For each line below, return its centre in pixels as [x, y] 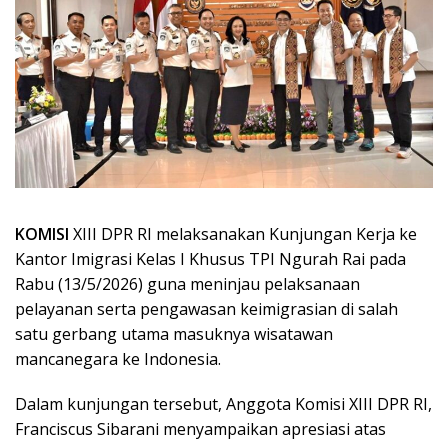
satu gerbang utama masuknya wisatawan [174, 333]
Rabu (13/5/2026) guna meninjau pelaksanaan [187, 283]
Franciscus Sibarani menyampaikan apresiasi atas [200, 428]
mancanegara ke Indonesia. [118, 358]
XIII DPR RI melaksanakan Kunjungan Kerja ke [243, 233]
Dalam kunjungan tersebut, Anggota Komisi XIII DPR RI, [223, 403]
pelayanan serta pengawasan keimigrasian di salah [206, 308]
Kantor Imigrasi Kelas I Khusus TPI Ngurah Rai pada [210, 258]
